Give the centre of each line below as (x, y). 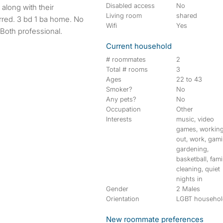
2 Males (188, 189)
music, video (195, 119)
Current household (139, 46)
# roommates (126, 59)
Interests (119, 119)
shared (187, 15)
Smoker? (119, 89)
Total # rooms (127, 69)
